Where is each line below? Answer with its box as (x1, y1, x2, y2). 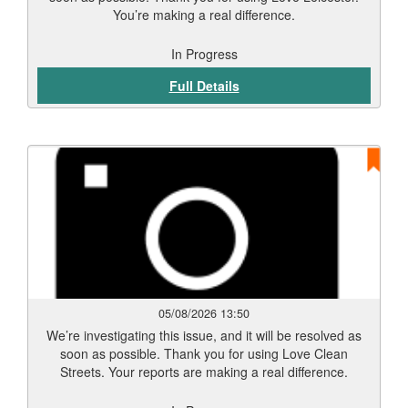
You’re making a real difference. (113, 5, 295, 24)
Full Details (168, 76, 240, 95)
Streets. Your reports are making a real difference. (60, 362, 348, 381)
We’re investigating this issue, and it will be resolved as (46, 326, 362, 344)
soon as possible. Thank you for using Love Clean (60, 344, 348, 362)
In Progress (170, 45, 238, 63)
